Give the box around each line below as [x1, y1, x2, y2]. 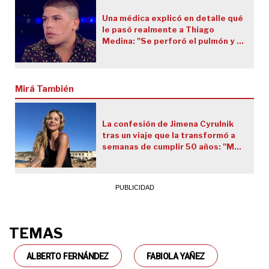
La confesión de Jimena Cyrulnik [101, 118, 234, 128]
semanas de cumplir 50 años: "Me [101, 141, 240, 151]
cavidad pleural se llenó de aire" [101, 47, 234, 57]
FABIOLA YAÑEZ [146, 252, 205, 262]
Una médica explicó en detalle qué [101, 13, 243, 23]
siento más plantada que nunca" [101, 153, 233, 163]
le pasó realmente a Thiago [101, 24, 214, 34]
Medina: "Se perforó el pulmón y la [101, 35, 244, 46]
